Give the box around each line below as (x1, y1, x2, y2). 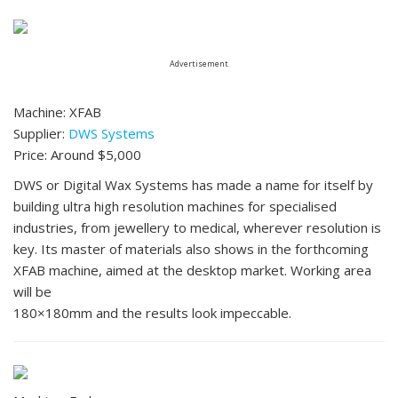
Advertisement (170, 58, 228, 70)
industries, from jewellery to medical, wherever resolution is (13, 219, 381, 237)
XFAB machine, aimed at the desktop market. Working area (13, 261, 371, 280)
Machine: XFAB (13, 103, 101, 122)
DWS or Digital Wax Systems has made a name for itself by (13, 176, 373, 195)
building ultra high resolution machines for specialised (13, 197, 337, 216)
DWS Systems (68, 124, 155, 143)
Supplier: (13, 124, 68, 143)
